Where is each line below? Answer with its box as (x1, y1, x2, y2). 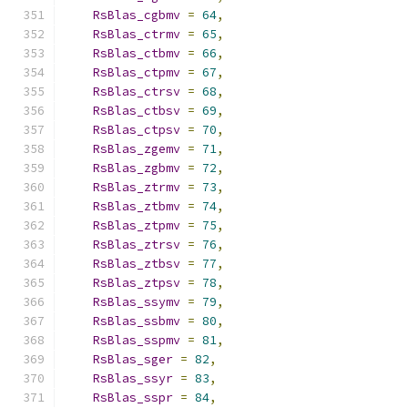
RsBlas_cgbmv (93, 7, 180, 23)
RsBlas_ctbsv (93, 103, 180, 118)
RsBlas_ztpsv (93, 275, 180, 291)
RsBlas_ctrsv (93, 84, 180, 99)
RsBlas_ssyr (93, 371, 173, 386)
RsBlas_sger (93, 352, 173, 367)
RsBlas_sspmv (93, 332, 180, 348)
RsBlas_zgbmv (93, 160, 180, 176)
